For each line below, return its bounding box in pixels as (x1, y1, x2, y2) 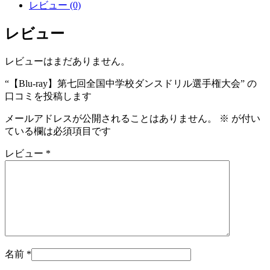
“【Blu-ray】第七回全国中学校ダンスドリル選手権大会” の (5, 78, 257, 89)
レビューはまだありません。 (5, 56, 130, 67)
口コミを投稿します (5, 91, 92, 102)
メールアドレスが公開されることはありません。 (5, 113, 217, 124)
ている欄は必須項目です (5, 126, 111, 137)
